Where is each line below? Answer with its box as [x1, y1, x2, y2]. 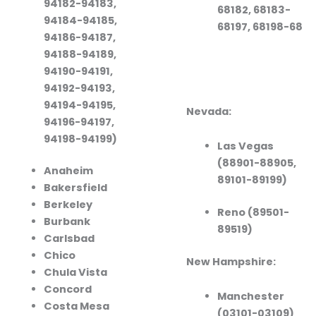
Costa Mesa [43, 299, 109, 314]
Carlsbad [43, 231, 95, 246]
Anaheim [43, 164, 93, 178]
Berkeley [43, 197, 92, 212]
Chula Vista [43, 265, 107, 280]
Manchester [217, 289, 284, 304]
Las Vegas [217, 139, 274, 154]
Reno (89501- [217, 205, 289, 220]
